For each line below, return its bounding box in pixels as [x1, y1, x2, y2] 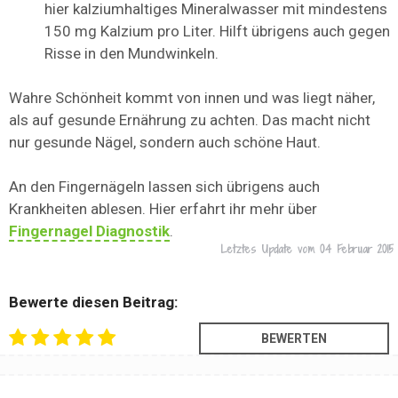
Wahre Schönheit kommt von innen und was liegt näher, [9, 89, 375, 107]
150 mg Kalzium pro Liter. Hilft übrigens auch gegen [44, 22, 390, 41]
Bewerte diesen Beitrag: [9, 293, 178, 312]
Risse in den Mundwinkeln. [44, 44, 219, 63]
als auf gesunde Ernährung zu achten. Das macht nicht [9, 111, 370, 130]
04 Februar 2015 [320, 242, 394, 258]
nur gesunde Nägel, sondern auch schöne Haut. [9, 133, 321, 152]
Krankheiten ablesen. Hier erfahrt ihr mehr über [9, 200, 317, 219]
